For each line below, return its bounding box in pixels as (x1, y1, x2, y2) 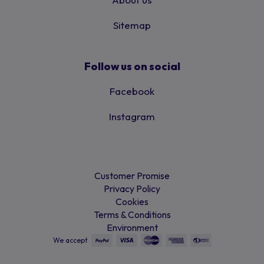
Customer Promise (94, 169, 170, 181)
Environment (106, 221, 158, 233)
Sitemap (113, 18, 151, 31)
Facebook (110, 84, 154, 97)
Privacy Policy (104, 182, 160, 194)
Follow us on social (84, 59, 180, 73)
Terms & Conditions (93, 208, 171, 220)
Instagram (109, 110, 155, 123)
